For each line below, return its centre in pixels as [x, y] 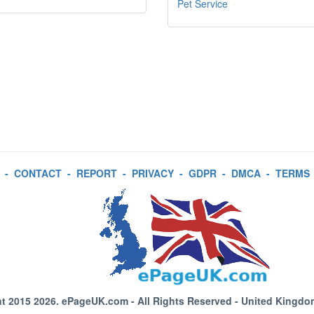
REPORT [96, 173]
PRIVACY [152, 173]
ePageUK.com [95, 301]
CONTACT [37, 173]
